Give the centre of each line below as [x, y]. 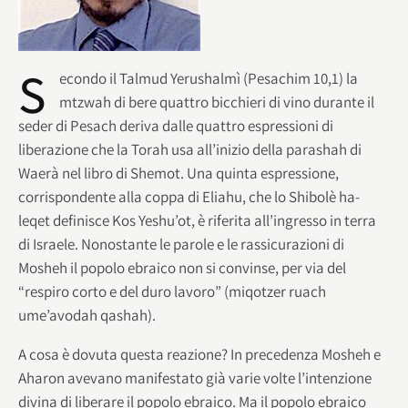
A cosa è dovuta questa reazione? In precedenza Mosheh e [199, 354]
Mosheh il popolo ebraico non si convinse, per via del [182, 267]
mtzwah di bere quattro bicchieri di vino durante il [217, 102]
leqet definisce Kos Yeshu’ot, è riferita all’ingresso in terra [197, 220]
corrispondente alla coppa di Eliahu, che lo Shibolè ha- [189, 196]
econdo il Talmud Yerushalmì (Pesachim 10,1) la [209, 78]
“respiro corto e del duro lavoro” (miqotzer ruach [172, 291]
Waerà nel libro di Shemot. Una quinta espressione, [178, 173]
